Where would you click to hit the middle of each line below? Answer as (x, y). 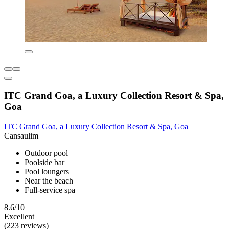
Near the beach (49, 180)
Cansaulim (21, 135)
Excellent (19, 216)
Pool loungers (47, 171)
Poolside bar (44, 162)
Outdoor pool (46, 153)
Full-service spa (50, 190)
